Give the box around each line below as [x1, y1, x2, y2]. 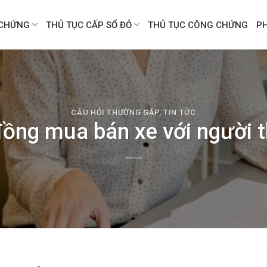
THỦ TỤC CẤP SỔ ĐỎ [46, 19, 132, 30]
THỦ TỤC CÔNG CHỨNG [148, 19, 249, 30]
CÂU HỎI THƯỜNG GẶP [71, 107, 159, 117]
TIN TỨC [163, 107, 196, 117]
